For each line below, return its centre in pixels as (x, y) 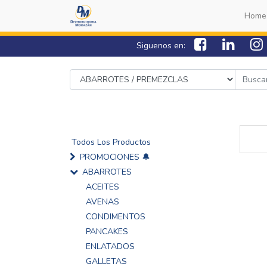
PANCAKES (107, 232)
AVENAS (103, 202)
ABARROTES (107, 172)
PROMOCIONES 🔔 (115, 157)
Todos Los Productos (111, 142)
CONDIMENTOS (116, 217)
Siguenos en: (162, 45)
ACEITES (103, 187)
